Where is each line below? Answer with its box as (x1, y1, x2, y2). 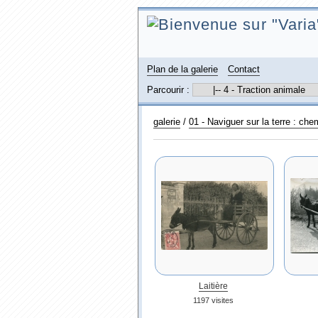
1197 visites (193, 296, 234, 305)
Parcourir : (146, 84, 192, 95)
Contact (227, 64, 260, 75)
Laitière (199, 282, 228, 290)
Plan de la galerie (146, 64, 218, 75)
